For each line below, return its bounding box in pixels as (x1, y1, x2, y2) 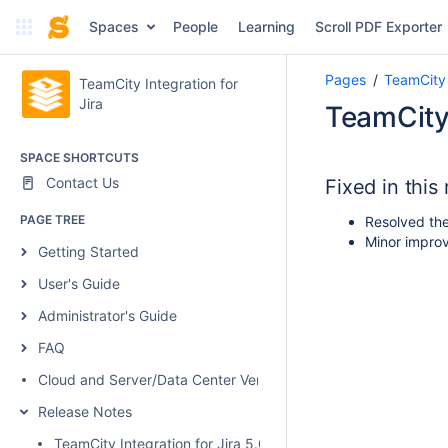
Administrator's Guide (38, 307, 177, 324)
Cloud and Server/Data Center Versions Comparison (38, 371, 376, 388)
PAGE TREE (20, 212, 85, 227)
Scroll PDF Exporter (314, 18, 442, 35)
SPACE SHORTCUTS (20, 150, 139, 165)
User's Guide (38, 275, 120, 292)
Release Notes (38, 403, 132, 420)
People (172, 18, 218, 35)
